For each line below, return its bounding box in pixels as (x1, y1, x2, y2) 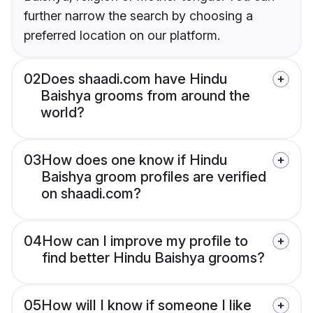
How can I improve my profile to (42, 233, 248, 250)
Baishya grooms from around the (41, 87, 250, 105)
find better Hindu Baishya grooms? (42, 249, 265, 267)
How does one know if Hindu (41, 152, 227, 169)
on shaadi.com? (41, 185, 141, 203)
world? (41, 104, 85, 122)
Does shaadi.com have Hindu (41, 71, 227, 88)
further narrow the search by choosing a (24, 8, 253, 24)
